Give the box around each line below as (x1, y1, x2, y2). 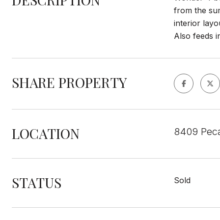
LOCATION (12, 124, 80, 142)
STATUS (12, 173, 61, 192)
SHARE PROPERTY (12, 73, 127, 91)
